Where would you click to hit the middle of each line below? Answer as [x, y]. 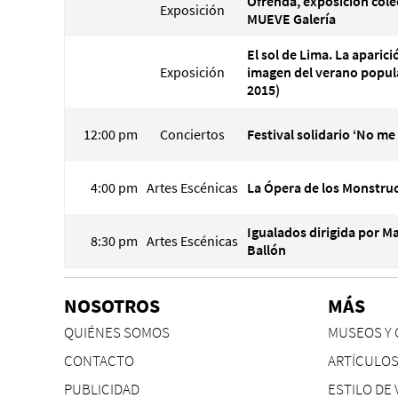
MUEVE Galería [291, 19]
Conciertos [192, 134]
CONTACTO [99, 361]
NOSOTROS [112, 306]
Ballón [267, 250]
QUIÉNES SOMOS [117, 333]
